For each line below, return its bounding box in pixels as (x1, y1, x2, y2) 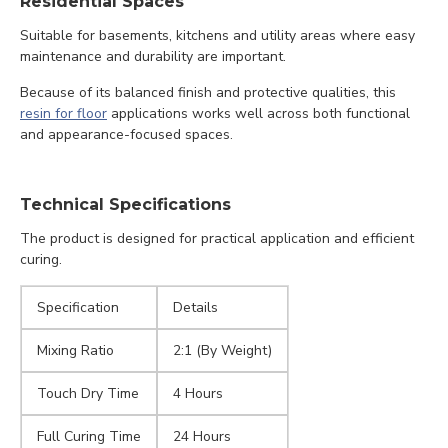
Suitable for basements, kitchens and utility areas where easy (20, 26, 415, 45)
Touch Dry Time (37, 384, 139, 403)
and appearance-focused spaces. (20, 125, 233, 144)
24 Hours (173, 427, 231, 446)
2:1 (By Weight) (173, 341, 272, 360)
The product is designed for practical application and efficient (20, 229, 414, 248)
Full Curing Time (37, 427, 141, 446)
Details (173, 298, 218, 317)
